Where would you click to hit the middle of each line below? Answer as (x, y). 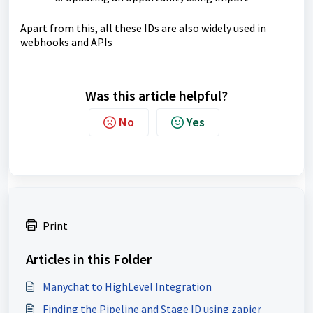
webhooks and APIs (66, 42)
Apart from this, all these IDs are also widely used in (143, 28)
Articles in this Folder (89, 259)
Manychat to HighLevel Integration (127, 286)
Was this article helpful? (156, 95)
